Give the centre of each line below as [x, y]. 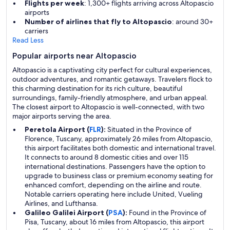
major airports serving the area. [62, 116]
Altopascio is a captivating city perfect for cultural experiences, [112, 70]
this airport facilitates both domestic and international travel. [120, 148]
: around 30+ [193, 22]
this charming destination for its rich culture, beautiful [97, 88]
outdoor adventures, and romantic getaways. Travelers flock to [112, 79]
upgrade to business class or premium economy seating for [119, 176]
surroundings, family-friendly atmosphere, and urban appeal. [110, 98]
